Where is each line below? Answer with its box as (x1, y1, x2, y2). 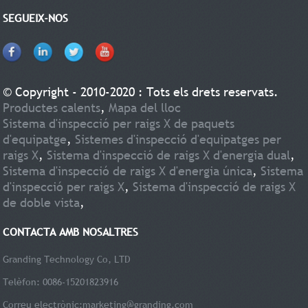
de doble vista (3, 194, 80, 210)
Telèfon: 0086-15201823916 (3, 275, 119, 288)
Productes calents (3, 99, 101, 115)
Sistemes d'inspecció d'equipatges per (75, 131, 282, 147)
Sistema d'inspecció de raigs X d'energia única (3, 162, 253, 179)
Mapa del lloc (109, 99, 181, 115)
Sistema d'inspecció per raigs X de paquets (3, 115, 235, 131)
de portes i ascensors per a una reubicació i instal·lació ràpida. (5, 1, 219, 12)
